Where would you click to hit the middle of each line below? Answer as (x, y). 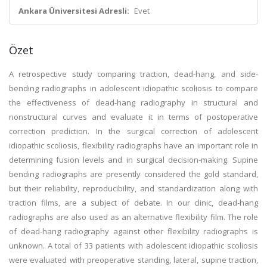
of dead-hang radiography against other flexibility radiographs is (133, 231)
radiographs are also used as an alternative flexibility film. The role (133, 217)
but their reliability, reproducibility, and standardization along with (133, 188)
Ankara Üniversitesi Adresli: (74, 11)
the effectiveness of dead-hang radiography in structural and (133, 103)
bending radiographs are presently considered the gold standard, (133, 174)
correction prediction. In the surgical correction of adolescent (133, 131)
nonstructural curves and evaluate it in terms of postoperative (133, 117)
